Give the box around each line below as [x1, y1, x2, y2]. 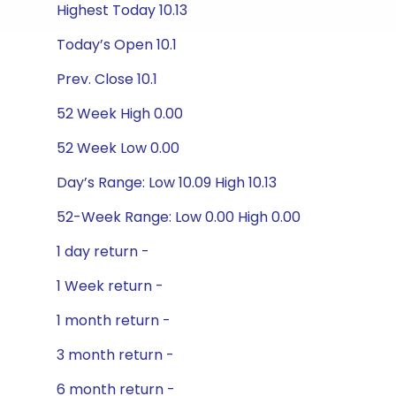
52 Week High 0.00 [57, 103, 183, 124]
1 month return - [57, 310, 171, 331]
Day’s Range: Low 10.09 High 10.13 [57, 172, 277, 193]
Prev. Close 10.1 [57, 69, 157, 89]
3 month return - [57, 345, 174, 365]
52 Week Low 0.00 [57, 138, 179, 158]
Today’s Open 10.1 [57, 34, 177, 55]
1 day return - [57, 241, 149, 262]
